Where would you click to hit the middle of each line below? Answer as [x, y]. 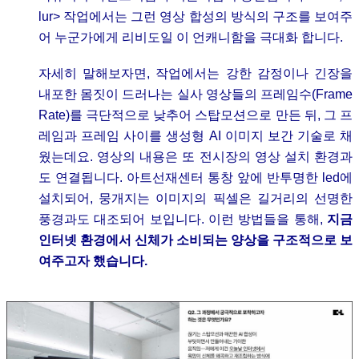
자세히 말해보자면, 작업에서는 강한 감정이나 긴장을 [196, 73]
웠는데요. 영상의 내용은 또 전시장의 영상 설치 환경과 [196, 156]
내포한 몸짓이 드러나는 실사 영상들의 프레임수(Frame [196, 94]
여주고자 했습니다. [93, 260]
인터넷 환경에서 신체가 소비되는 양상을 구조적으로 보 [196, 240]
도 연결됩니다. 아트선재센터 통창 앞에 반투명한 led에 [196, 177]
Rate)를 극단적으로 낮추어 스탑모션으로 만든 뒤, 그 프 [196, 115]
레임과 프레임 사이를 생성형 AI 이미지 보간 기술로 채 [196, 135]
